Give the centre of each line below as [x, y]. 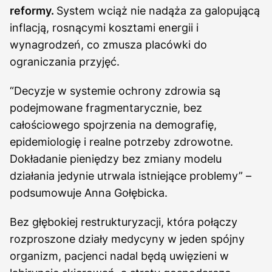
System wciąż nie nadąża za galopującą [158, 10]
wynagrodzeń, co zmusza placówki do [108, 44]
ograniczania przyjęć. [65, 61]
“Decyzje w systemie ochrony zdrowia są [115, 90]
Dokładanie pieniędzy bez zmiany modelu [116, 158]
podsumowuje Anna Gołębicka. [89, 192]
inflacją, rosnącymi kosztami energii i [104, 27]
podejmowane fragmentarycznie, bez [106, 107]
